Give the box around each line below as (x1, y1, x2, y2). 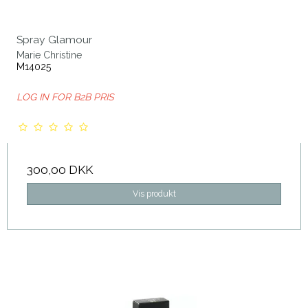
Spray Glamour (16, 32, 92, 46)
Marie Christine (16, 49, 82, 60)
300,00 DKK (27, 162, 93, 177)
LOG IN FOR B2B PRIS (16, 91, 113, 102)
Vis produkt (132, 188, 176, 199)
